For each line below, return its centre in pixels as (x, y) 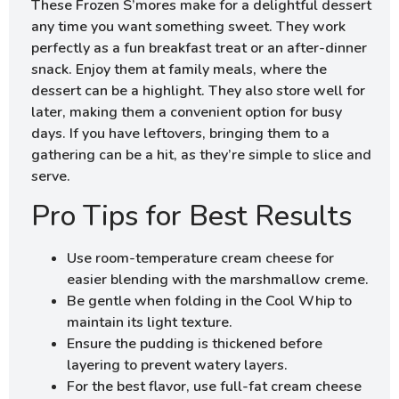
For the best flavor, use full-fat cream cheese (214, 387)
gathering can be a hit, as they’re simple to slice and (201, 155)
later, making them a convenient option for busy (187, 113)
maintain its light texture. (150, 323)
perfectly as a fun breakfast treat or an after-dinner (199, 49)
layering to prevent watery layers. (177, 366)
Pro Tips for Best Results (191, 216)
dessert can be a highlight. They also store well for (198, 91)
